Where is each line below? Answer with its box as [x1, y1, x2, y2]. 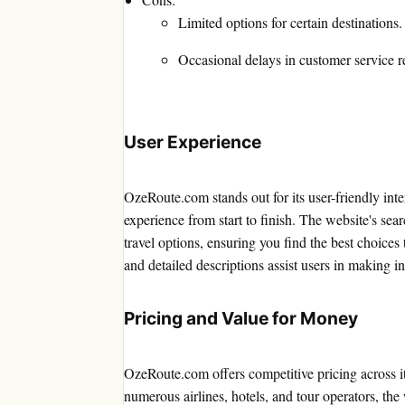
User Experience [124, 131, 261, 154]
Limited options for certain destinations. [178, 13, 402, 33]
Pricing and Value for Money [124, 307, 358, 330]
